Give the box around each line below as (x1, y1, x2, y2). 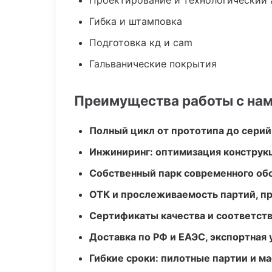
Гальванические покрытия (89, 58, 217, 70)
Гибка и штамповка (89, 15, 182, 27)
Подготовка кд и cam (89, 36, 192, 49)
